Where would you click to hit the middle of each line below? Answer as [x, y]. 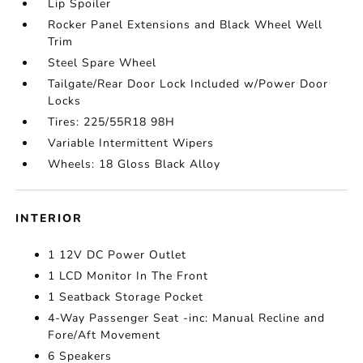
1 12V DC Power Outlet [117, 255]
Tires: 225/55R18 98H [112, 122]
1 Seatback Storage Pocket [126, 297]
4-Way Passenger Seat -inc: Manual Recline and [187, 318]
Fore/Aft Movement [105, 335]
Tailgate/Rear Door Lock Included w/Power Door [188, 84]
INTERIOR [49, 218]
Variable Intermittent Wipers [131, 143]
